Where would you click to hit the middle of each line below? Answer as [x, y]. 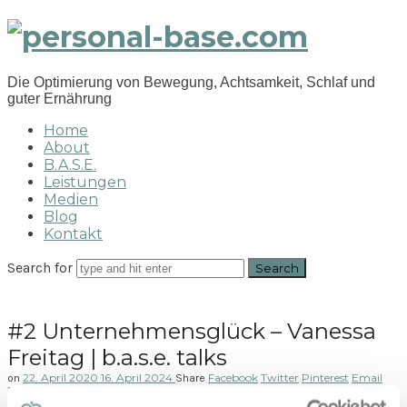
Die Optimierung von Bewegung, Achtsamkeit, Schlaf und [191, 82]
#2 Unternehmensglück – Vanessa [192, 331]
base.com [79, 72]
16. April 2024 [138, 377]
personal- [77, 36]
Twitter [280, 377]
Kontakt [73, 233]
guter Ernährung [60, 98]
